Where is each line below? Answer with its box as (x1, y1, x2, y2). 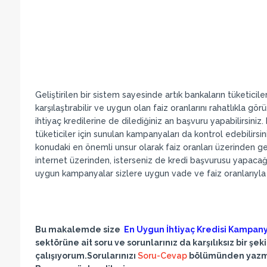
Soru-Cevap (137, 251, 187, 260)
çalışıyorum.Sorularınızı (35, 251, 138, 260)
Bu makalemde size (35, 225, 124, 234)
